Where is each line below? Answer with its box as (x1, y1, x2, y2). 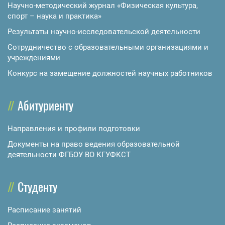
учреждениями (8, 53, 60, 63)
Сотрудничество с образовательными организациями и (8, 43, 208, 52)
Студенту (18, 177, 57, 196)
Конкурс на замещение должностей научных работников (8, 69, 212, 78)
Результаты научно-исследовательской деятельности (8, 27, 200, 37)
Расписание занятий (8, 205, 81, 215)
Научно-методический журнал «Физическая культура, (8, 1, 198, 11)
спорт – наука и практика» (8, 12, 101, 21)
